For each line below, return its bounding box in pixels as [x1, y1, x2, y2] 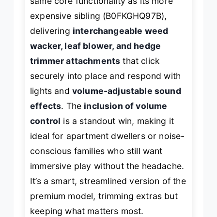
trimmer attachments [30, 55, 121, 66]
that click [120, 55, 160, 66]
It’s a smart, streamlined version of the [30, 175, 186, 186]
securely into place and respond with [30, 70, 181, 81]
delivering [30, 25, 73, 36]
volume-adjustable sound [72, 85, 181, 96]
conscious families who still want [30, 145, 163, 156]
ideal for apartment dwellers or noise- [30, 130, 185, 141]
